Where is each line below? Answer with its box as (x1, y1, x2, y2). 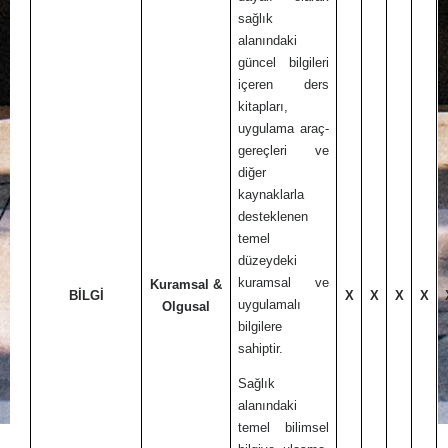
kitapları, (238, 98, 289, 114)
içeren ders (238, 76, 329, 92)
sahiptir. (238, 340, 284, 356)
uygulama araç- (238, 120, 329, 136)
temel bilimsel (238, 419, 329, 435)
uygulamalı (238, 296, 302, 312)
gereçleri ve (238, 142, 329, 158)
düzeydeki (238, 252, 298, 268)
